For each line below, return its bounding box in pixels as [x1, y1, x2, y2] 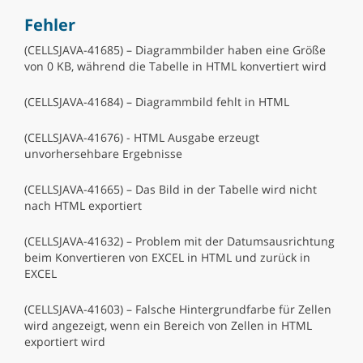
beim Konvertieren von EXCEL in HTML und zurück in [24, 250, 310, 265]
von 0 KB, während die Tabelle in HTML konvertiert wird [24, 58, 327, 74]
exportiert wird [24, 334, 105, 349]
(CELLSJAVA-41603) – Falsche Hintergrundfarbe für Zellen [24, 301, 331, 317]
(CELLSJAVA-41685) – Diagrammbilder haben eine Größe [24, 42, 326, 58]
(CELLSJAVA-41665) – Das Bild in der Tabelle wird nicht [24, 181, 317, 197]
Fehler [24, 14, 75, 36]
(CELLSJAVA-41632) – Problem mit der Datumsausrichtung [24, 233, 335, 249]
